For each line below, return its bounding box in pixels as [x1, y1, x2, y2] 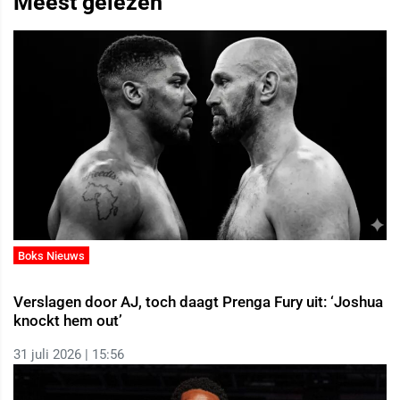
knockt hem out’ [13, 312, 122, 330]
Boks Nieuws [18, 248, 86, 262]
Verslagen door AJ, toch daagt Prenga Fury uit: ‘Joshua [13, 293, 383, 312]
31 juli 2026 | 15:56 [13, 346, 124, 363]
